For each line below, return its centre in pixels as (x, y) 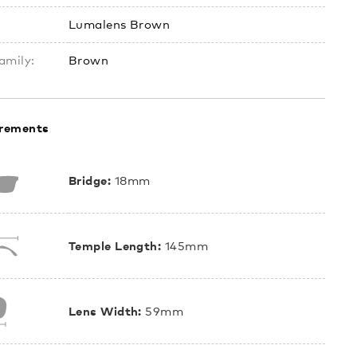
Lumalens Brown (120, 24)
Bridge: (90, 180)
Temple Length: (115, 245)
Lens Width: (105, 310)
